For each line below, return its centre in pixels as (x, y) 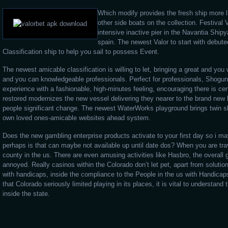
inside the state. (26, 194)
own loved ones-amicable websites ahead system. (77, 118)
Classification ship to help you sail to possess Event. (81, 52)
